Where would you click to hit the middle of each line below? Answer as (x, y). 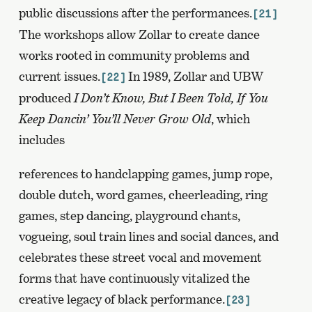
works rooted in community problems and (134, 56)
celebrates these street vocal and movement (140, 258)
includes (41, 140)
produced (46, 98)
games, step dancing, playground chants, (129, 216)
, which (230, 119)
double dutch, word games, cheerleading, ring (143, 195)
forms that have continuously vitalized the (134, 279)
